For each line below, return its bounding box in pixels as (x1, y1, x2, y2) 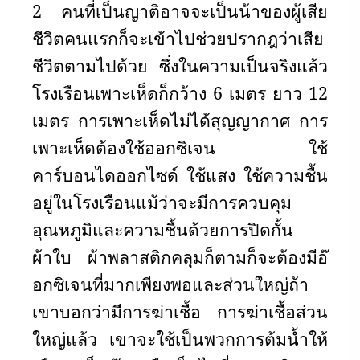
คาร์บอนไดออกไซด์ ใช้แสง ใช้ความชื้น (32, 163, 328, 186)
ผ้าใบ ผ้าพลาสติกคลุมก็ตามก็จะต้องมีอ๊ (32, 245, 328, 268)
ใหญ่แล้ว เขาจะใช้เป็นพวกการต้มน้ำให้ (32, 327, 328, 350)
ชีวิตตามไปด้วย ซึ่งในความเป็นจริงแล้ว (32, 54, 328, 77)
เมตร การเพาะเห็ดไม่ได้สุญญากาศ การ (32, 108, 328, 132)
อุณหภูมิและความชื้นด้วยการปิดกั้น (32, 218, 293, 241)
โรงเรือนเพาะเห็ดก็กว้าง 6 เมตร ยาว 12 (32, 81, 328, 104)
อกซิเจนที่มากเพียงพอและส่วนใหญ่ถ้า (32, 272, 309, 296)
